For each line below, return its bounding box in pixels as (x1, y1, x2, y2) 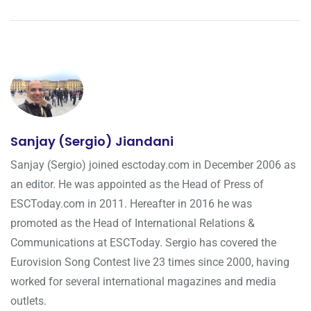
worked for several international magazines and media (10, 275, 276, 289)
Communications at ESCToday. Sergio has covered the (10, 236, 276, 250)
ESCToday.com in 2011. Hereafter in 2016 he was (10, 197, 252, 211)
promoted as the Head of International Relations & (10, 217, 255, 230)
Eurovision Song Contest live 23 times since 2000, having (10, 255, 289, 269)
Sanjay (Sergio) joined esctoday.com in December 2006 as (10, 158, 296, 172)
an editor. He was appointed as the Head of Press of (10, 178, 264, 192)
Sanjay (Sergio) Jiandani (10, 133, 174, 151)
